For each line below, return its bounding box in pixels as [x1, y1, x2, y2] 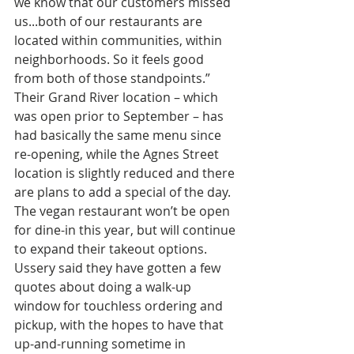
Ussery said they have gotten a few [14, 259, 224, 277]
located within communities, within [14, 32, 225, 49]
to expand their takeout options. [14, 240, 210, 258]
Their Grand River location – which [14, 88, 221, 106]
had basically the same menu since [14, 126, 224, 144]
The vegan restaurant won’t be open [14, 202, 233, 220]
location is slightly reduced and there [14, 164, 238, 182]
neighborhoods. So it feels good [14, 51, 207, 68]
